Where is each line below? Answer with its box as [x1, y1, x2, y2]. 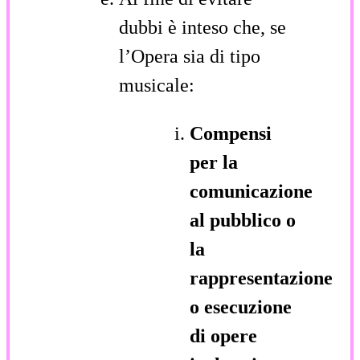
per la [190, 151, 238, 173]
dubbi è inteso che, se [119, 16, 286, 38]
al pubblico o [190, 209, 296, 231]
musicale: [119, 74, 194, 96]
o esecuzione [190, 296, 292, 317]
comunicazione [190, 180, 313, 202]
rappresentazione [190, 267, 333, 288]
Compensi [190, 122, 272, 144]
